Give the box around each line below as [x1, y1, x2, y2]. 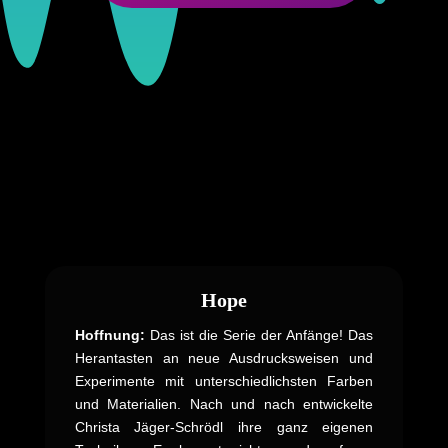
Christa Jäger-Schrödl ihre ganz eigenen [74, 418, 374, 435]
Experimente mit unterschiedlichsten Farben [74, 372, 374, 389]
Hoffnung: [74, 326, 145, 343]
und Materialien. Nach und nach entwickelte [74, 395, 374, 412]
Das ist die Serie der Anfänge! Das [144, 326, 374, 343]
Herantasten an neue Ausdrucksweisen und [74, 349, 374, 366]
